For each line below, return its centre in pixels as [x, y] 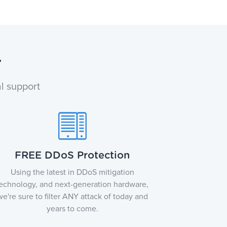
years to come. [72, 209]
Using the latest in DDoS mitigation [72, 172]
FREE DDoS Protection [72, 156]
